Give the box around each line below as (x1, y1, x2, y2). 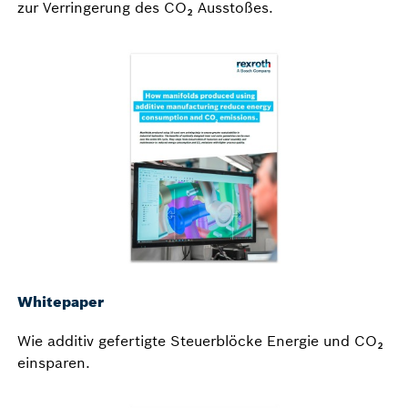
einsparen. (17, 353, 90, 372)
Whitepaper (17, 292, 104, 311)
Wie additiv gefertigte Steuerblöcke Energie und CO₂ (17, 331, 383, 351)
